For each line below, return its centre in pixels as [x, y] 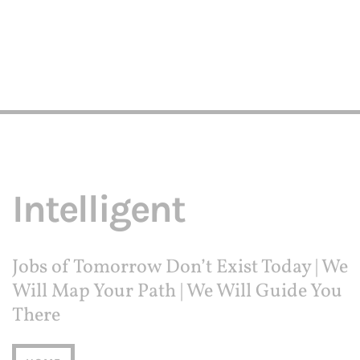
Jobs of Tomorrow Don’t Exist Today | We [180, 268]
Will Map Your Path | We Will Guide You [177, 292]
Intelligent [98, 209]
